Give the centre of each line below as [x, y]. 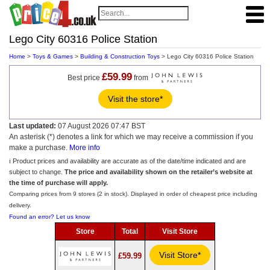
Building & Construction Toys [120, 56]
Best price [84, 77]
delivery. [20, 205]
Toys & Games [53, 56]
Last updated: [33, 126]
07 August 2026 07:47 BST [101, 126]
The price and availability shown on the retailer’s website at [159, 172]
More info [85, 148]
